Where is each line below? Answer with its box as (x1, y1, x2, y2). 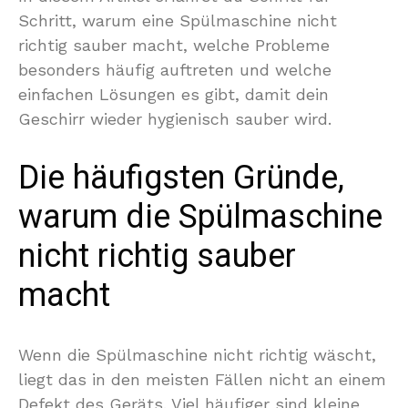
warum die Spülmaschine (18, 193, 382, 241)
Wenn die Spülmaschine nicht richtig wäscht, (18, 345, 376, 364)
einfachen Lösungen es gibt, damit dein (18, 85, 329, 104)
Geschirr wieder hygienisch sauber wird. (18, 109, 331, 128)
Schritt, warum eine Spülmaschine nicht (18, 11, 337, 30)
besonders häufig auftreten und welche (18, 60, 331, 79)
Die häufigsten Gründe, (18, 154, 344, 202)
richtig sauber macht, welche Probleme (18, 36, 330, 55)
